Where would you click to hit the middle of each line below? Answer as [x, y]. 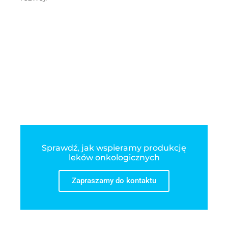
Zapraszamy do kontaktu [114, 181]
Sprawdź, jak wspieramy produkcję [114, 148]
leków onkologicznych [114, 158]
